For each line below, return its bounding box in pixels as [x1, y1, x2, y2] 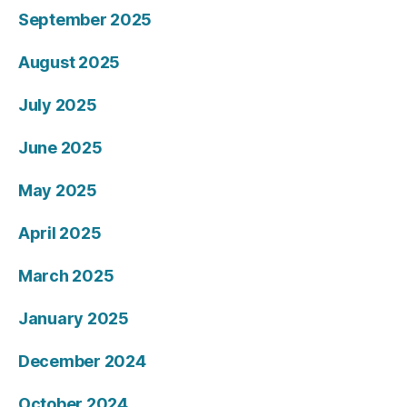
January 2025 [18, 309, 129, 329]
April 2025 [18, 223, 102, 243]
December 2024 [18, 352, 146, 372]
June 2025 [18, 138, 103, 158]
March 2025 [18, 266, 114, 286]
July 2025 [18, 95, 97, 115]
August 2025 [18, 53, 121, 73]
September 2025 [18, 10, 153, 30]
